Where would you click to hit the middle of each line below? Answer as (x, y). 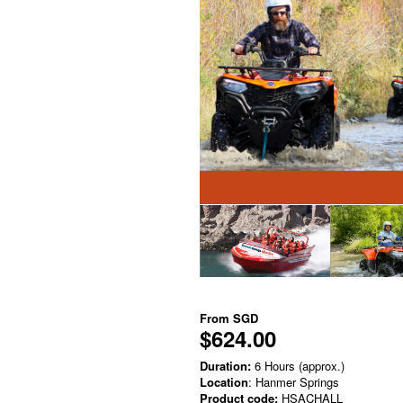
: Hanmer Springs (294, 382)
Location (224, 382)
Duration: (225, 366)
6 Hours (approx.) (298, 366)
